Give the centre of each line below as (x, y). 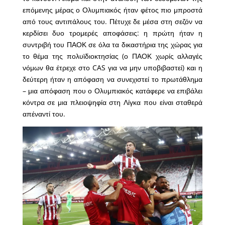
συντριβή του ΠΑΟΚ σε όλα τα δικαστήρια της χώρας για (113, 45)
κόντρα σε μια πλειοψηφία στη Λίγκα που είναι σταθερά (113, 102)
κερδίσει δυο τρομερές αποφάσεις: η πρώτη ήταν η (113, 33)
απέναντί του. (44, 114)
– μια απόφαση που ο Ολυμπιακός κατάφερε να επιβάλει (113, 91)
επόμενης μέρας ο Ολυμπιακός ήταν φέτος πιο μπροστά (113, 10)
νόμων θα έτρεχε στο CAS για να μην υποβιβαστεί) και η (113, 68)
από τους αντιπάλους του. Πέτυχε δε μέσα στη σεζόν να (113, 22)
